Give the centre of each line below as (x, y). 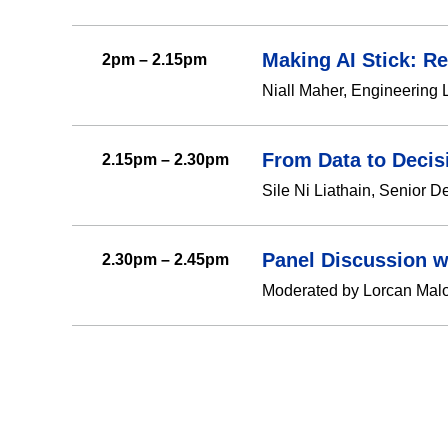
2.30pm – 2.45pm (165, 260)
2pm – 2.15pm (154, 60)
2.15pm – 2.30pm (165, 160)
